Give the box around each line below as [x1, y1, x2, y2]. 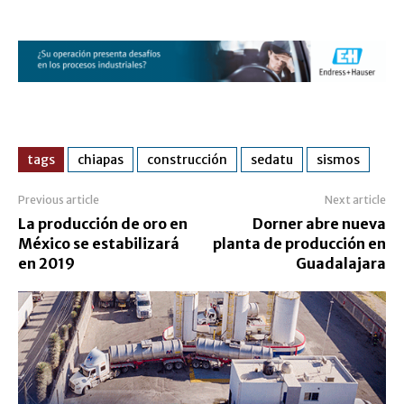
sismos [317, 151, 360, 168]
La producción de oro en [18, 214, 188, 233]
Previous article [18, 192, 99, 207]
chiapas [78, 151, 124, 168]
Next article [324, 192, 386, 207]
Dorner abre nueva [252, 214, 386, 233]
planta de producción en [212, 234, 386, 252]
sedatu [251, 151, 293, 168]
